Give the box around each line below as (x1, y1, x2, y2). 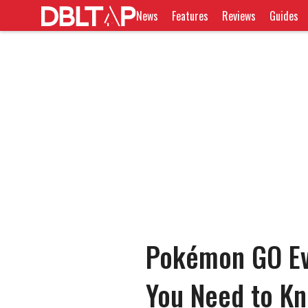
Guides (269, 7, 299, 24)
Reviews (222, 7, 256, 24)
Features (172, 7, 209, 24)
